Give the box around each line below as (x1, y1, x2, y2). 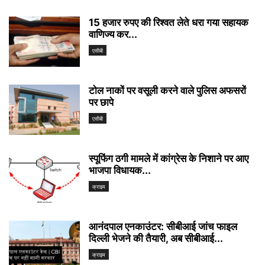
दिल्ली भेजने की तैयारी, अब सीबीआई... (89, 232, 223, 244)
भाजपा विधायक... (89, 164, 151, 176)
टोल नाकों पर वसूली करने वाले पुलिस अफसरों (89, 84, 246, 96)
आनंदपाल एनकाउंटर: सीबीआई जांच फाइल (89, 220, 237, 232)
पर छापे (89, 96, 114, 108)
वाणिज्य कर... (89, 28, 137, 40)
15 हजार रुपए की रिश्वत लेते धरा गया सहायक (89, 16, 248, 28)
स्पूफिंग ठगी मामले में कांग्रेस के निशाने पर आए (89, 152, 248, 164)
